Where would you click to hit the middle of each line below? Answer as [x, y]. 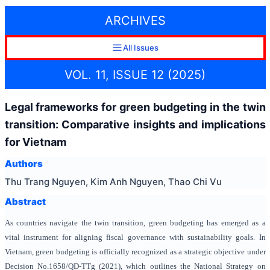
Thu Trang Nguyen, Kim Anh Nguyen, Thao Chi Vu [113, 181]
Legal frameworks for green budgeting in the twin [135, 107]
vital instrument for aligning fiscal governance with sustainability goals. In [135, 237]
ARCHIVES [135, 21]
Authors [24, 164]
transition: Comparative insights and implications [135, 124]
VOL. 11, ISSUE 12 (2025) [135, 74]
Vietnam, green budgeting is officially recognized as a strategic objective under [135, 252]
